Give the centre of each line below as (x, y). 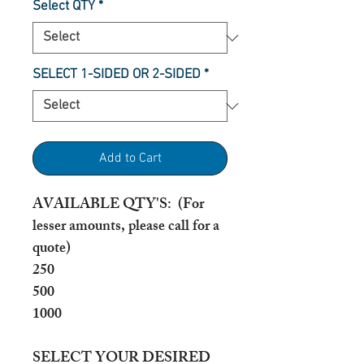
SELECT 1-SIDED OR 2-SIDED (117, 75)
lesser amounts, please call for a (126, 227)
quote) (52, 249)
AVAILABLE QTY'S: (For (118, 206)
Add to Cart (130, 158)
